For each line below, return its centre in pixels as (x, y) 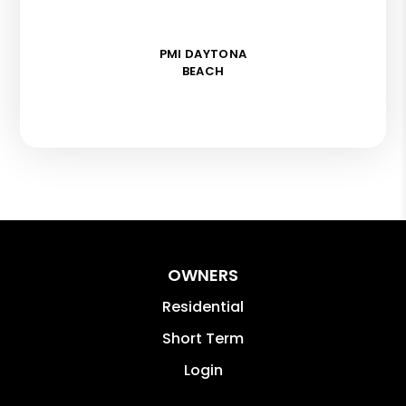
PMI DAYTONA (203, 53)
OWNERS (203, 275)
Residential (203, 306)
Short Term (203, 338)
